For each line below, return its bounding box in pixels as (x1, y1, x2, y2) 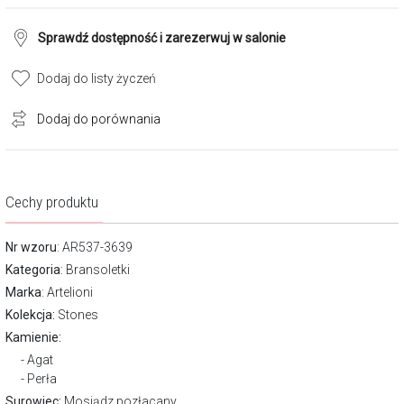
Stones (58, 308, 98, 322)
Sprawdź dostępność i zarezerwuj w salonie (38, 31, 286, 45)
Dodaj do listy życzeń (37, 71, 156, 86)
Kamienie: (5, 330, 61, 344)
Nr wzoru (5, 240, 57, 254)
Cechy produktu (5, 193, 98, 211)
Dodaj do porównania (37, 112, 161, 126)
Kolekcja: (5, 308, 55, 322)
